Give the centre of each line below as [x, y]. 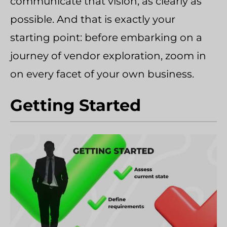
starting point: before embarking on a [106, 37]
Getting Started [75, 105]
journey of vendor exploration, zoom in [108, 56]
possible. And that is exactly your [93, 19]
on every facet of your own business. [102, 74]
